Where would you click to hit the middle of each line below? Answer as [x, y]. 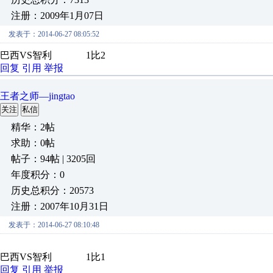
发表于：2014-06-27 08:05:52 [54, 34]
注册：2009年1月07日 [57, 16]
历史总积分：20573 [52, 190]
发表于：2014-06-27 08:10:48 [54, 225]
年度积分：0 [38, 175]
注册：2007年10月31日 [60, 206]
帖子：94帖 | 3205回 [53, 159]
